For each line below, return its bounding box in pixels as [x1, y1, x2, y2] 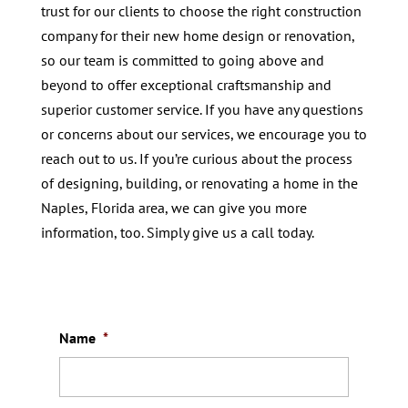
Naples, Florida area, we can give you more [40, 198, 307, 217]
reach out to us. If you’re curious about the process [40, 148, 352, 168]
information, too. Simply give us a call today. [40, 222, 314, 241]
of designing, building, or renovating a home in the [40, 173, 358, 192]
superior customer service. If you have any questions [40, 99, 363, 118]
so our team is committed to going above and [40, 50, 324, 69]
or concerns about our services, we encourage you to [40, 124, 367, 143]
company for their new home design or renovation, [40, 25, 354, 45]
